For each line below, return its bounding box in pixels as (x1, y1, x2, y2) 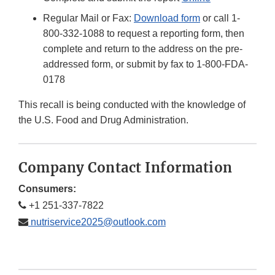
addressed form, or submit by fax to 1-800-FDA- (43, 59, 248, 70)
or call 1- (200, 13, 240, 24)
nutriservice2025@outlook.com (28, 217, 166, 228)
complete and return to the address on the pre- (43, 44, 242, 55)
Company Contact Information (18, 159, 233, 177)
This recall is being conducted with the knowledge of (18, 99, 246, 110)
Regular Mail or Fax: (43, 13, 134, 24)
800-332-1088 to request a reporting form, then (43, 28, 244, 39)
